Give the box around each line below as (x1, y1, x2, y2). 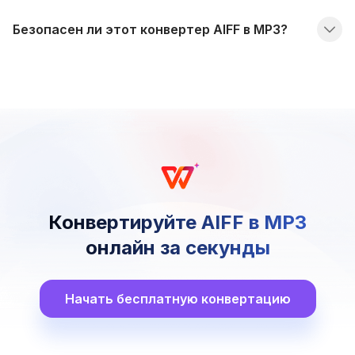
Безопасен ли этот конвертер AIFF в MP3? (13, 21, 288, 37)
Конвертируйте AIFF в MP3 (48, 210, 307, 234)
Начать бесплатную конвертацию (64, 290, 291, 307)
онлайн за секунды (85, 235, 270, 259)
